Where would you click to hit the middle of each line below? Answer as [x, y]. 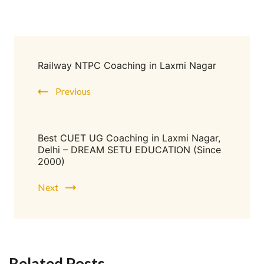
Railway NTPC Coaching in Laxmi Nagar [127, 65]
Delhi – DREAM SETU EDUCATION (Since [129, 149]
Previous [73, 91]
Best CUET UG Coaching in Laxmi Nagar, [129, 138]
